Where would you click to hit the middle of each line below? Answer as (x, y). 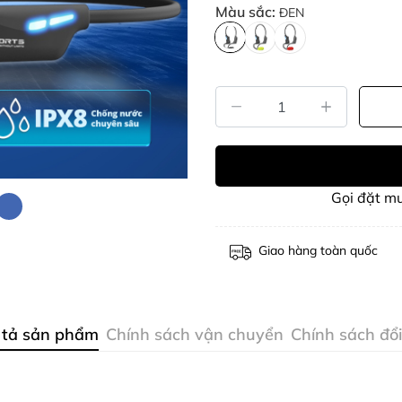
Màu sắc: (247, 12)
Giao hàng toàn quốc (318, 250)
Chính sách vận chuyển (194, 334)
